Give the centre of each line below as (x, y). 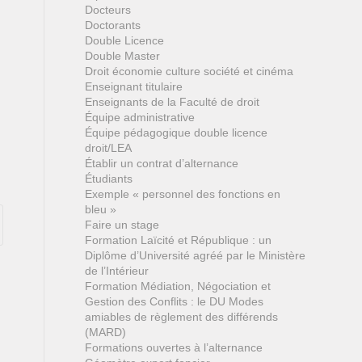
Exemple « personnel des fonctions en (183, 194)
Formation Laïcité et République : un (179, 240)
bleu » (101, 209)
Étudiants (109, 179)
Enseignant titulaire (134, 86)
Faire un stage (122, 225)
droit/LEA (109, 148)
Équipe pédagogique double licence (177, 133)
